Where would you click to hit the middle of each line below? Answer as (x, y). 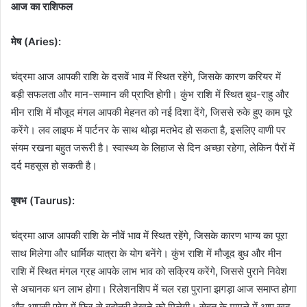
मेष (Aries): (36, 41)
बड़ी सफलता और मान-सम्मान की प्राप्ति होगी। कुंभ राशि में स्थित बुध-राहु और (150, 94)
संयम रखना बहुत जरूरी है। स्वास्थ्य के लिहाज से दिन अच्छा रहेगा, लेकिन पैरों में (153, 147)
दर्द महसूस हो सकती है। (54, 165)
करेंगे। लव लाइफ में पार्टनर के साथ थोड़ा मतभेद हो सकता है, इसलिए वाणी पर (148, 130)
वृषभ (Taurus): (43, 200)
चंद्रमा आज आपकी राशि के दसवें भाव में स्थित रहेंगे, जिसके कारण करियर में (146, 76)
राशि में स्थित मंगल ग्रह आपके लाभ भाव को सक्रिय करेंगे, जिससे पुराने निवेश (149, 271)
